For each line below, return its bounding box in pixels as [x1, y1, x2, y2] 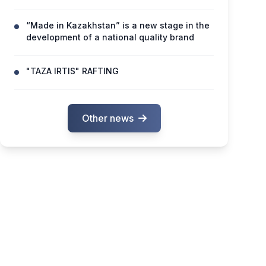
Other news [81, 112, 134, 124]
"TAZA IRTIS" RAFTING [26, 66, 119, 76]
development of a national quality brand [26, 32, 194, 42]
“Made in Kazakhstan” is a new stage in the [26, 20, 210, 30]
